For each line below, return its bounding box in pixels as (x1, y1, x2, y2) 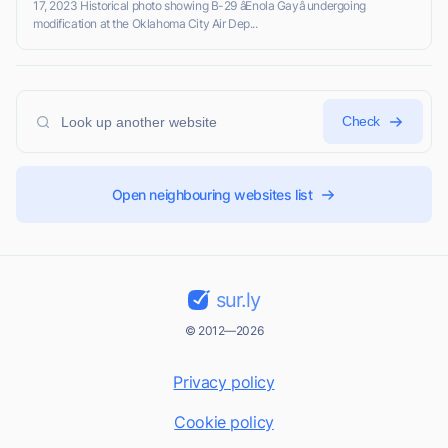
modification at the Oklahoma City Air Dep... (33, 16, 258, 32)
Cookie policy (174, 412, 274, 433)
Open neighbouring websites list (111, 186, 313, 204)
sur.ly (215, 288, 260, 313)
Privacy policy (173, 372, 275, 393)
